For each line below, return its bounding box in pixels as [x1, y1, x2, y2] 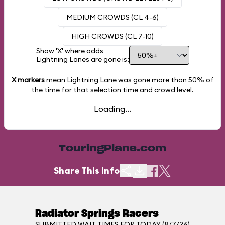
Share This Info [54, 165, 120, 176]
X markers [11, 75, 45, 84]
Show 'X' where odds [36, 46, 103, 55]
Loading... [94, 104, 131, 114]
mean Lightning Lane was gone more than [44, 75, 188, 84]
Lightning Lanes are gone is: [36, 55, 129, 64]
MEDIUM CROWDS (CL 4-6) [66, 13, 159, 22]
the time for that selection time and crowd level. [31, 85, 194, 94]
